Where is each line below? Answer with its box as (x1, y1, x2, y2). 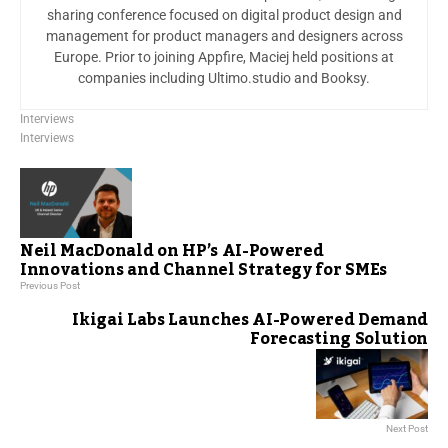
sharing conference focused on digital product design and (46, 6, 402, 23)
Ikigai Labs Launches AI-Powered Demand (72, 303, 428, 336)
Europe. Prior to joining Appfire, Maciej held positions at (54, 48, 394, 65)
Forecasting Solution (250, 322, 428, 355)
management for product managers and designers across (45, 27, 403, 44)
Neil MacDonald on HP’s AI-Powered (20, 234, 324, 267)
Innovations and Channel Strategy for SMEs (20, 253, 387, 286)
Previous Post (20, 279, 80, 291)
